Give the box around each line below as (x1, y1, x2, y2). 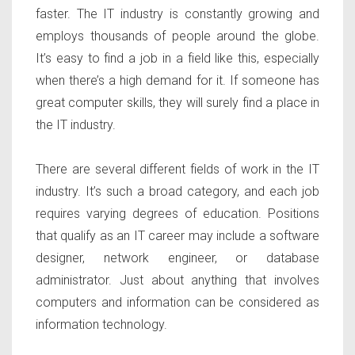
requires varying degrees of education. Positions (36, 206, 319, 222)
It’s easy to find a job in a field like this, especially (36, 51, 319, 67)
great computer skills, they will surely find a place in (36, 95, 319, 111)
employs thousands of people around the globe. (36, 29, 319, 44)
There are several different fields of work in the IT (36, 162, 319, 177)
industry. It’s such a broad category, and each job (36, 184, 319, 200)
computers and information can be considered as (36, 295, 319, 311)
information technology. (36, 317, 167, 333)
